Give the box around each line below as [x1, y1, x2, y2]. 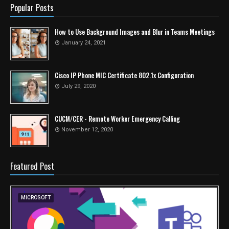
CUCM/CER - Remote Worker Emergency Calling [55, 113, 180, 124]
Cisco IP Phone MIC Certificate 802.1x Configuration [55, 70, 194, 80]
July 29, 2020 [61, 83, 96, 89]
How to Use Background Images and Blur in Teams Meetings [55, 27, 215, 37]
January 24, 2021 [61, 39, 106, 46]
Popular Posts [10, 2, 54, 14]
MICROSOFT [21, 195, 51, 200]
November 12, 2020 [61, 126, 113, 133]
